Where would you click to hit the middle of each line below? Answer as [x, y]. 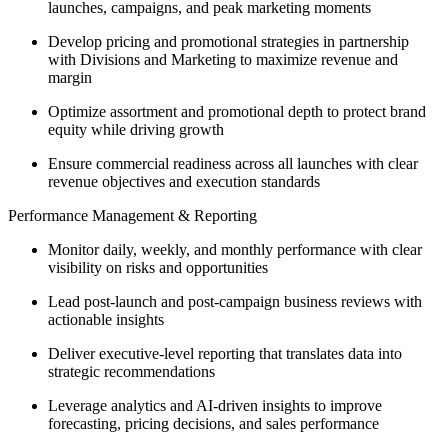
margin [70, 77]
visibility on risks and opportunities [158, 267]
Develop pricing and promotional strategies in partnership [228, 41]
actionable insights [106, 319]
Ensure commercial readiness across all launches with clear [233, 163]
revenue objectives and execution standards [184, 181]
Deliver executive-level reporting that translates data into [225, 353]
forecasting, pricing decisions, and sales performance [213, 423]
